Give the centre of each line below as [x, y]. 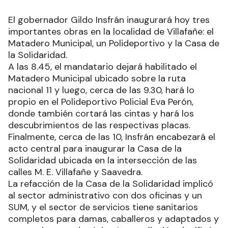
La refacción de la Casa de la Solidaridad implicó [111, 183]
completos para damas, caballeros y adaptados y [113, 219]
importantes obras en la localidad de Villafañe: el [111, 31]
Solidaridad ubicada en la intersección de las [103, 160]
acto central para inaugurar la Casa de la [95, 148]
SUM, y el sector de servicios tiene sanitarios [103, 207]
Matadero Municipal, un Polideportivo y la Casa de [114, 43]
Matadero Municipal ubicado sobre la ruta [97, 78]
